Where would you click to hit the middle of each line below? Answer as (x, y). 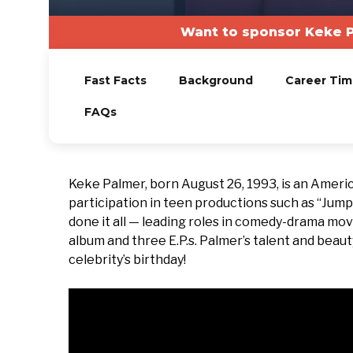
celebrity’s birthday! (127, 260)
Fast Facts (115, 80)
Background (216, 80)
